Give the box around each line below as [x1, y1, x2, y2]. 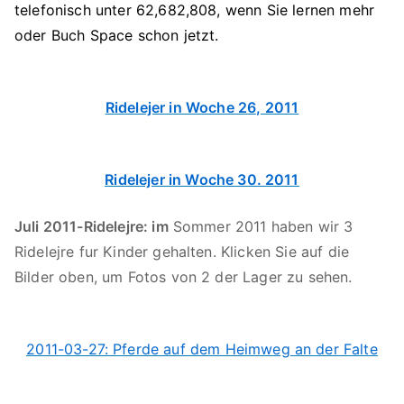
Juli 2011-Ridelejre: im [14, 217, 169, 235]
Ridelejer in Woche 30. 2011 [105, 170, 299, 188]
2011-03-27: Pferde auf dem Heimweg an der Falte [26, 340, 378, 358]
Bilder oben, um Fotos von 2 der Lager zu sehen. [14, 268, 353, 286]
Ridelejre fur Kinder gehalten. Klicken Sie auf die [14, 243, 350, 261]
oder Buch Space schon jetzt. [14, 26, 219, 44]
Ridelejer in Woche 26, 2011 [105, 98, 299, 116]
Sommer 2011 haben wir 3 [168, 217, 353, 235]
